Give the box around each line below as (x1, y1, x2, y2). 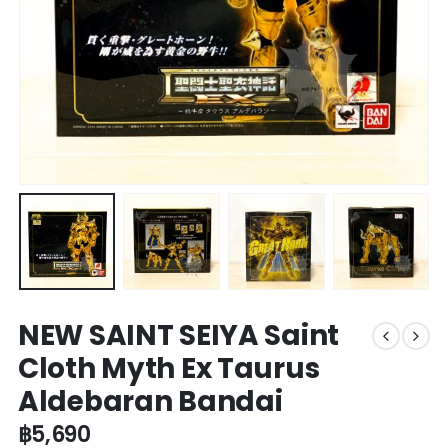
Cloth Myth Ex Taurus (17, 349, 320, 389)
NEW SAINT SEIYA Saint (17, 316, 340, 356)
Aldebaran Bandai (17, 382, 283, 422)
